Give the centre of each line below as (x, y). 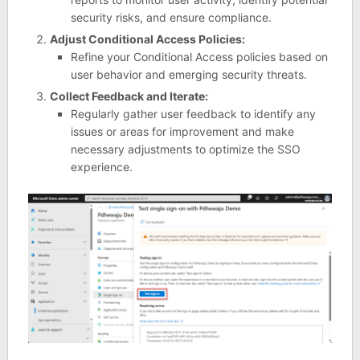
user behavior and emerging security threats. (189, 74)
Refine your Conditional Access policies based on (200, 56)
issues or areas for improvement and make (183, 131)
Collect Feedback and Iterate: (129, 96)
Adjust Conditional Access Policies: (147, 39)
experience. (102, 166)
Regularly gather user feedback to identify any (194, 113)
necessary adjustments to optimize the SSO (186, 149)
